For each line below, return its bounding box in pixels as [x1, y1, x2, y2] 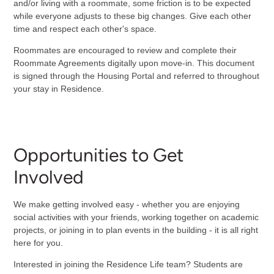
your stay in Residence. [13, 84, 104, 94]
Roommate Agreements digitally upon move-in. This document [13, 58, 254, 68]
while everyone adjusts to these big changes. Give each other [13, 11, 251, 21]
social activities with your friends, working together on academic [13, 212, 259, 222]
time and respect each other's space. [13, 24, 157, 34]
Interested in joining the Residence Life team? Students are [13, 259, 243, 269]
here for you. [13, 237, 63, 248]
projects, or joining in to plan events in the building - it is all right [13, 224, 258, 235]
